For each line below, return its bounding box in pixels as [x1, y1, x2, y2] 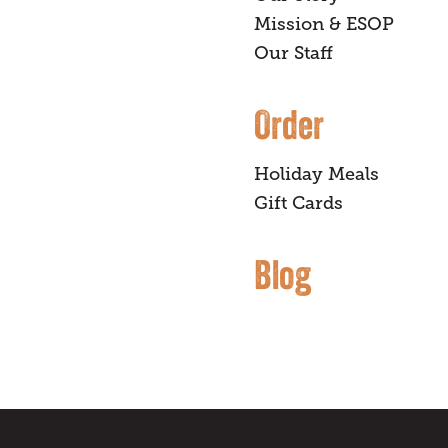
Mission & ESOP [254, 14, 394, 35]
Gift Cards [254, 193, 343, 214]
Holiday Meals [254, 164, 379, 185]
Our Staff [254, 43, 333, 64]
